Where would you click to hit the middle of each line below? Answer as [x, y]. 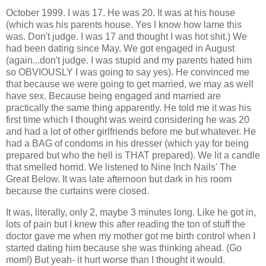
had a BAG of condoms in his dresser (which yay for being [127, 144]
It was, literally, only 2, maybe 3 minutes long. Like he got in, [131, 213]
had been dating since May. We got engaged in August [120, 49]
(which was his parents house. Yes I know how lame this [124, 25]
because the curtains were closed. [77, 191]
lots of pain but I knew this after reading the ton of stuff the [126, 224]
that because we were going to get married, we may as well [130, 84]
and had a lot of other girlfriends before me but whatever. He [131, 132]
